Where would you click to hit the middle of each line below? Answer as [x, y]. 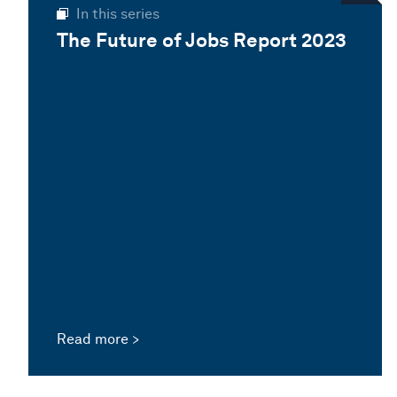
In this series [118, 13]
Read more [93, 339]
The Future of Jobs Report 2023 [202, 39]
